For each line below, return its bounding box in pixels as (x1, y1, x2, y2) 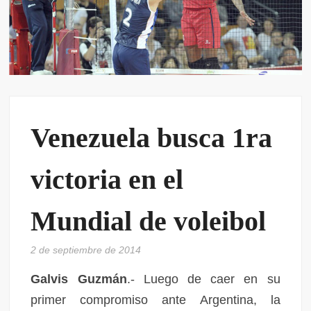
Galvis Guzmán (31, 271, 127, 286)
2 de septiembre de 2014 (31, 244, 142, 255)
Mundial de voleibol (31, 205, 267, 237)
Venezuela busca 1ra (31, 121, 273, 153)
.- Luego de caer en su (126, 271, 280, 286)
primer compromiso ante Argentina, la (31, 292, 280, 307)
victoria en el (31, 163, 184, 195)
